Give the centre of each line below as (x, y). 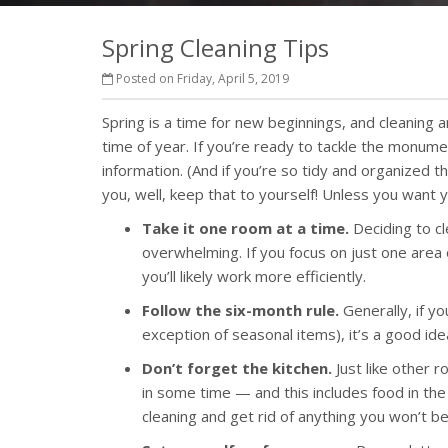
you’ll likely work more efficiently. (254, 276)
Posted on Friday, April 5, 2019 (201, 78)
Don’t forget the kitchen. (237, 368)
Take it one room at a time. (245, 228)
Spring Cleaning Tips (215, 47)
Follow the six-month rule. (240, 310)
